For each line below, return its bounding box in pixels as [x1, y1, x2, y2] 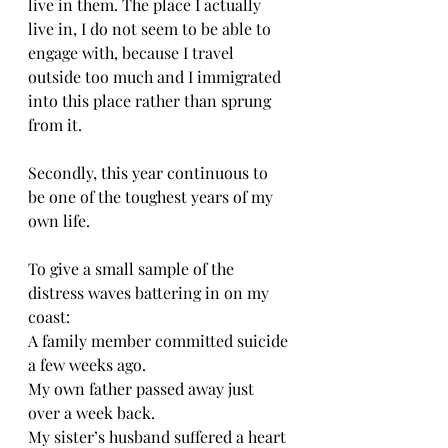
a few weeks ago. [28, 354, 150, 375]
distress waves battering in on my [28, 282, 273, 303]
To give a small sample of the [28, 258, 238, 279]
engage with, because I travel [28, 42, 238, 63]
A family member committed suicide [28, 330, 292, 351]
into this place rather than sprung [28, 90, 275, 111]
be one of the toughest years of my [28, 186, 277, 207]
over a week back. [28, 402, 159, 423]
